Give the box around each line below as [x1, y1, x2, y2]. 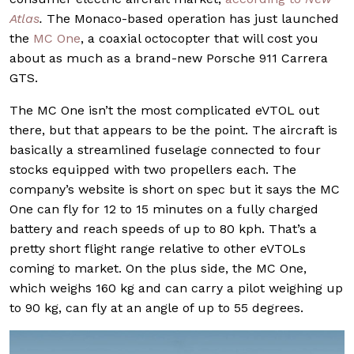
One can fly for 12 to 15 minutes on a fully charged [9, 201, 318, 217]
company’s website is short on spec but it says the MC [9, 182, 340, 198]
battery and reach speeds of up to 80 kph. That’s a [9, 221, 317, 237]
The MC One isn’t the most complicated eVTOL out [9, 103, 319, 119]
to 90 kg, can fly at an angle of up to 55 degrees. [9, 300, 303, 316]
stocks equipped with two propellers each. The [9, 162, 296, 178]
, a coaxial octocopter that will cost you [81, 31, 318, 47]
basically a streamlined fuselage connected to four [9, 142, 321, 158]
